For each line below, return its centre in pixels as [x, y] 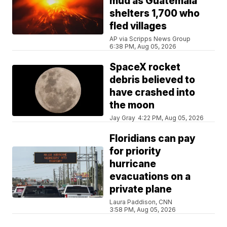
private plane [141, 190]
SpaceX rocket [145, 67]
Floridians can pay [153, 139]
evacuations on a [150, 177]
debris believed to [153, 80]
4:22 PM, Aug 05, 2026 [171, 118]
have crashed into [153, 93]
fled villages [138, 26]
